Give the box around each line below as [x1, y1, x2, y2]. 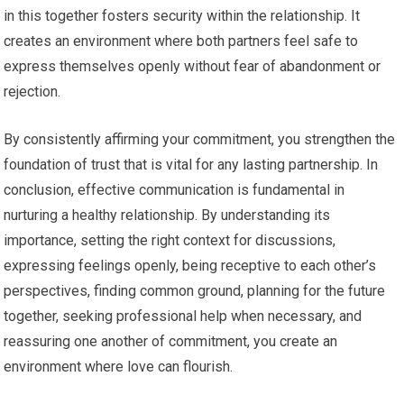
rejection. [4, 83, 61, 101]
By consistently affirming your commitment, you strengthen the [4, 131, 396, 149]
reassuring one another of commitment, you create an [4, 333, 338, 351]
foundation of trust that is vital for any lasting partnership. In [4, 156, 379, 174]
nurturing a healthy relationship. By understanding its [4, 207, 331, 225]
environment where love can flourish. [4, 358, 234, 376]
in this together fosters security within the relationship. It [4, 7, 361, 25]
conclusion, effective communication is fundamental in [4, 181, 345, 199]
